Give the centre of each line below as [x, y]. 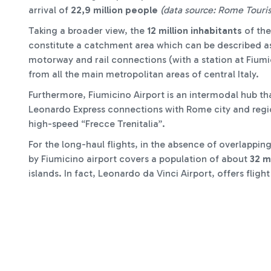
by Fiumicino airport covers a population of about [139, 159]
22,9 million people [116, 10]
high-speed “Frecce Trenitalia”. [98, 124]
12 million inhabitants [194, 31]
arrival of [50, 10]
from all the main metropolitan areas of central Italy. [144, 74]
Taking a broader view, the [88, 31]
